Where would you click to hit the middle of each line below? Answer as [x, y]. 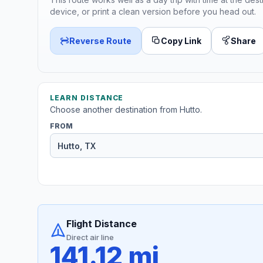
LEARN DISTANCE [87, 98]
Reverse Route [100, 41]
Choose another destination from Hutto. [126, 110]
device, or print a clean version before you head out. [153, 11]
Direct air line [90, 237]
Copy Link [181, 41]
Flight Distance [102, 224]
